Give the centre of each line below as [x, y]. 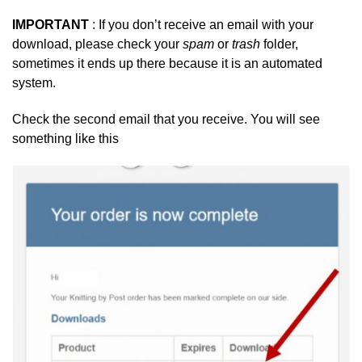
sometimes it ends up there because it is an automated [167, 64]
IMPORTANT [52, 25]
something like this [65, 138]
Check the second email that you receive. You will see [166, 119]
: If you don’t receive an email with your [203, 25]
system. [34, 83]
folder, [281, 44]
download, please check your [97, 44]
